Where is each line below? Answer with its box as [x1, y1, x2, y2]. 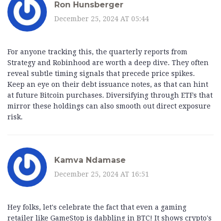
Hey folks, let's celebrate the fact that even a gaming [7, 203, 186, 212]
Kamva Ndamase [54, 155, 126, 165]
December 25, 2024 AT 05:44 [54, 14, 149, 23]
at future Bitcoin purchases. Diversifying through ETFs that [7, 91, 213, 100]
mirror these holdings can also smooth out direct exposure [7, 102, 211, 110]
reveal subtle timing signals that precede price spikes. [7, 70, 195, 78]
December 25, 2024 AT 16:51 [54, 170, 149, 178]
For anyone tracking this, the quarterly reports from [7, 48, 187, 56]
